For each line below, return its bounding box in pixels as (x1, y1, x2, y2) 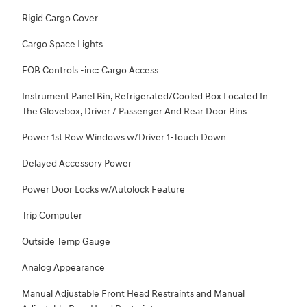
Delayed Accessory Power (22, 158, 132, 170)
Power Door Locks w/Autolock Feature (22, 184, 185, 196)
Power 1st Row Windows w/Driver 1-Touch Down (22, 132, 226, 144)
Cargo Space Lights (22, 38, 103, 51)
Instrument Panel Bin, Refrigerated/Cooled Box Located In (22, 90, 268, 103)
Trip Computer (22, 210, 82, 222)
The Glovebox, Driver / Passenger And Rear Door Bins (22, 106, 247, 118)
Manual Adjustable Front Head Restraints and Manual (22, 288, 245, 300)
